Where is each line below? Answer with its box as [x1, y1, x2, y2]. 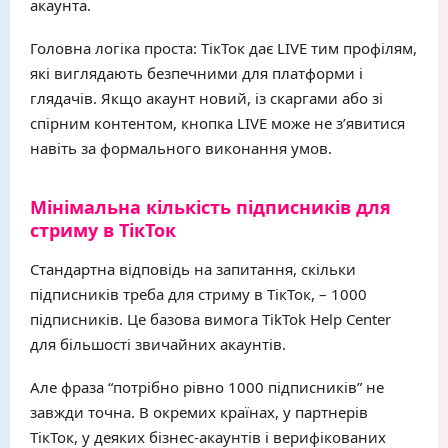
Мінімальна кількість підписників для [30, 195, 391, 219]
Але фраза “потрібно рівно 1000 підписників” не [30, 377, 384, 397]
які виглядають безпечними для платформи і [30, 63, 363, 83]
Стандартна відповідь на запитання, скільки [30, 259, 356, 279]
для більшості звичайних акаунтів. [30, 334, 286, 354]
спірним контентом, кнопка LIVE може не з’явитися [30, 113, 405, 133]
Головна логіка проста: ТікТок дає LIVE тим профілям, [30, 38, 417, 58]
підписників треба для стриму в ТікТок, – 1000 [30, 284, 367, 304]
